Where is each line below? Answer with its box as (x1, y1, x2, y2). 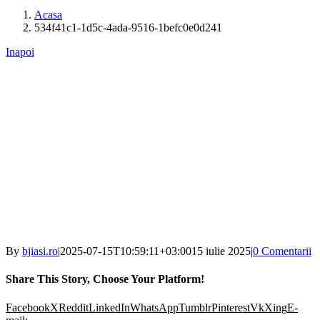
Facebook (6, 301, 50, 314)
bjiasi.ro (22, 245, 58, 258)
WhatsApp (130, 301, 179, 314)
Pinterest (211, 301, 250, 314)
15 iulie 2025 (191, 245, 251, 258)
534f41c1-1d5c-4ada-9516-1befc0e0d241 (34, 21, 222, 34)
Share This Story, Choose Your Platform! (6, 273, 204, 286)
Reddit (59, 301, 89, 314)
